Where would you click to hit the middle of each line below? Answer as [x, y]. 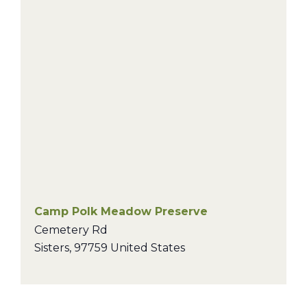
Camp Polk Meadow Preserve [121, 211]
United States [148, 248]
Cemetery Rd [71, 230]
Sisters [52, 248]
